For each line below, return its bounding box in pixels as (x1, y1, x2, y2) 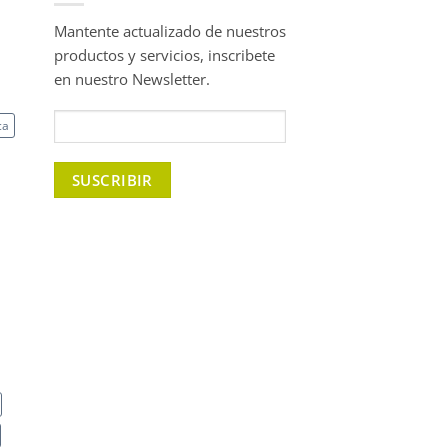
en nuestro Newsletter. (53, 68, 210, 89)
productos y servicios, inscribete (53, 44, 275, 65)
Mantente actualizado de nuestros (53, 20, 286, 41)
